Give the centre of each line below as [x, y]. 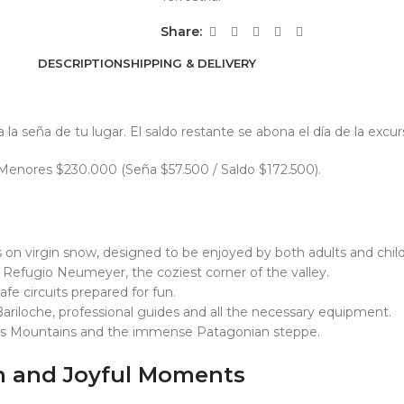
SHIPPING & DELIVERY [189, 63]
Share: [181, 32]
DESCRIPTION [80, 63]
